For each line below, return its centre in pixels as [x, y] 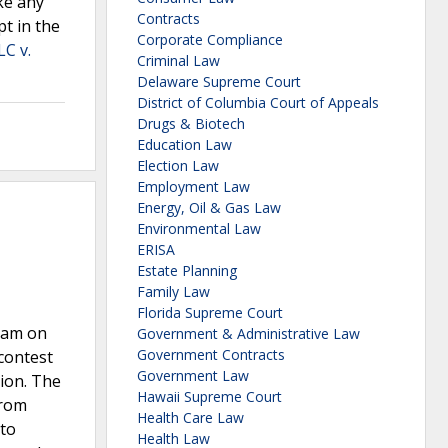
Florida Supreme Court [210, 313]
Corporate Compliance [210, 40]
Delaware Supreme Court [219, 82]
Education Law [184, 145]
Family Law [173, 292]
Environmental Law [199, 229]
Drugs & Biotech [191, 124]
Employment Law [193, 187]
